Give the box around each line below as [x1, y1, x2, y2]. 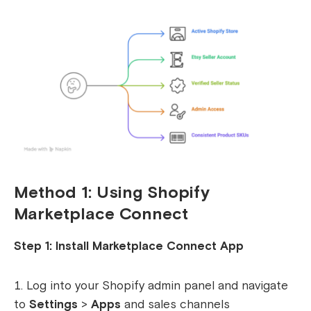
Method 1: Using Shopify [14, 183, 210, 204]
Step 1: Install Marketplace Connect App [14, 239, 244, 254]
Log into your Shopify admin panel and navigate [26, 278, 288, 294]
